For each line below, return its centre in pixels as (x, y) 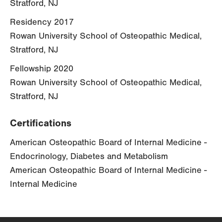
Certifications (41, 123)
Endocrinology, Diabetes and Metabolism (89, 157)
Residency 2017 (42, 22)
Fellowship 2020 (42, 69)
